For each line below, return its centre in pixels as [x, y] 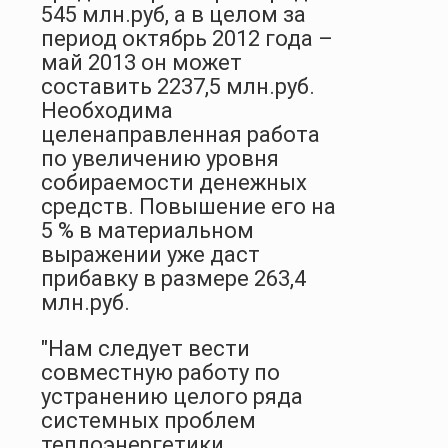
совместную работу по [160, 372]
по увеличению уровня [160, 158]
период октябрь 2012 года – [187, 38]
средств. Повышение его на [188, 206]
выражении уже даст [150, 254]
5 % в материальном [147, 230]
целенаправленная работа [180, 134]
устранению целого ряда [172, 396]
